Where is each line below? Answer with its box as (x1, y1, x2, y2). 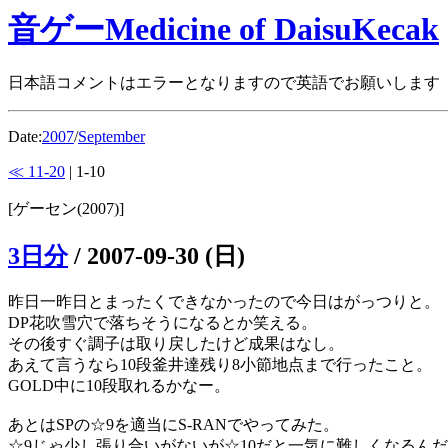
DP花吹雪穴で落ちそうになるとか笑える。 (8, 314, 317, 332)
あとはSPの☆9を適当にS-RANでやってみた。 (8, 416, 339, 434)
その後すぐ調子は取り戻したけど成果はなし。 (8, 335, 344, 353)
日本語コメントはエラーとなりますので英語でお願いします (8, 74, 440, 92)
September (78, 128, 145, 146)
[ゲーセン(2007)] (8, 200, 124, 218)
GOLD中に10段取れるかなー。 (8, 377, 230, 395)
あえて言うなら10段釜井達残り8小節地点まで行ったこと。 (8, 356, 432, 374)
